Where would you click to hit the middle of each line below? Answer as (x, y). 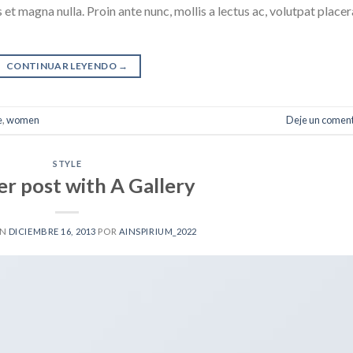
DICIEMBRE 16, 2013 (52, 231)
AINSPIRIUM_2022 (158, 231)
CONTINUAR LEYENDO (62, 65)
